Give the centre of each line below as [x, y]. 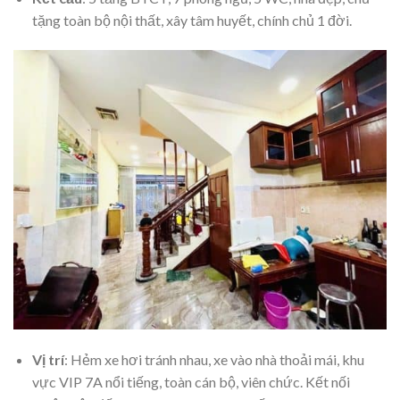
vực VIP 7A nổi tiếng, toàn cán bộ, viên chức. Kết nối [191, 382]
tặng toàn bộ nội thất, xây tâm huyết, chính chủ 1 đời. [192, 20]
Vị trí [48, 360]
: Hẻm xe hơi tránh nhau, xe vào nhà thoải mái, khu [214, 360]
